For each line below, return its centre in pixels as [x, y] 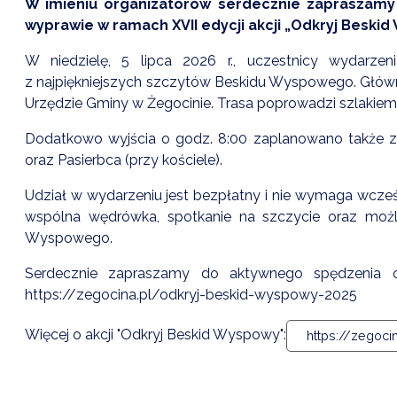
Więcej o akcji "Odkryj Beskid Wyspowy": [156, 335]
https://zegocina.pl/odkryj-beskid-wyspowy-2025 [191, 294]
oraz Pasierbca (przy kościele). [124, 160]
